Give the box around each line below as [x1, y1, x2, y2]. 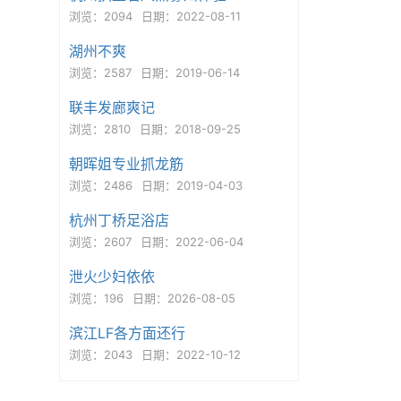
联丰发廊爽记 [68, 98, 155, 116]
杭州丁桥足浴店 [68, 211, 169, 229]
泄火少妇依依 [68, 268, 155, 286]
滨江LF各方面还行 [68, 324, 185, 342]
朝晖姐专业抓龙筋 [68, 155, 183, 173]
